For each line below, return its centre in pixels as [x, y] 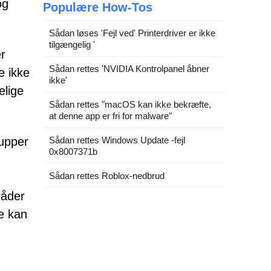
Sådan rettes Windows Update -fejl [117, 140]
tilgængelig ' [72, 44]
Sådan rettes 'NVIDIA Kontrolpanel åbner [129, 69]
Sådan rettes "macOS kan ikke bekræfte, [130, 104]
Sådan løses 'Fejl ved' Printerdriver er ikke [132, 33]
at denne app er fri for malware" [110, 116]
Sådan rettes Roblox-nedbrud [107, 176]
